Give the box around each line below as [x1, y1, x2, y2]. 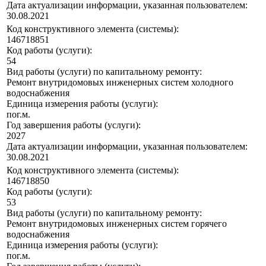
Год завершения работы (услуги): [7, 120, 141, 131]
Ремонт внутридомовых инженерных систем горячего [7, 218, 227, 229]
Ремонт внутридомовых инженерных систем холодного [7, 77, 233, 88]
